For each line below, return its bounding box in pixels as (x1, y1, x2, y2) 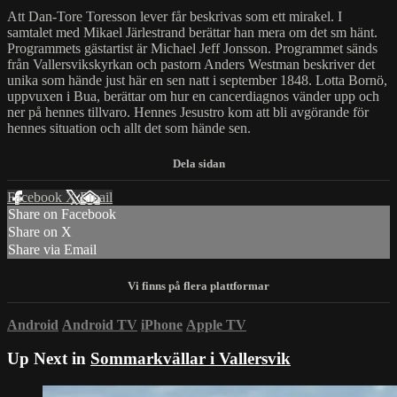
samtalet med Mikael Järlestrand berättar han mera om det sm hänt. (7, 24, 378, 40)
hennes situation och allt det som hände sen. (7, 120, 251, 136)
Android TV (62, 316, 137, 332)
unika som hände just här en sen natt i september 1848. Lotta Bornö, (7, 72, 387, 88)
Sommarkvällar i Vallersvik (90, 349, 291, 369)
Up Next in (7, 349, 90, 369)
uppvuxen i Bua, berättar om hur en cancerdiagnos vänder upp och (7, 88, 379, 104)
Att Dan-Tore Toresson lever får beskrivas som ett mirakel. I (7, 8, 342, 24)
